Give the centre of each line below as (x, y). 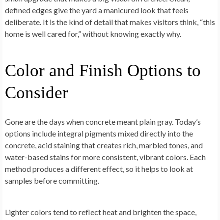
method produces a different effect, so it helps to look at (99, 169)
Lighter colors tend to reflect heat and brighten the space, (101, 212)
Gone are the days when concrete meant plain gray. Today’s (103, 122)
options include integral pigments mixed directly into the (99, 134)
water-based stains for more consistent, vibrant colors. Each (105, 157)
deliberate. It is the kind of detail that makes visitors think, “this (110, 22)
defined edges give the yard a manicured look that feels (97, 10)
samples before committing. (52, 181)
